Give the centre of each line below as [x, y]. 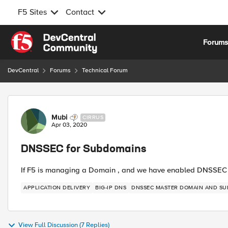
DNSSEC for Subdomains [83, 150]
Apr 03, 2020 [69, 125]
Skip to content [44, 37]
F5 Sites [32, 12]
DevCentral [23, 70]
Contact [80, 12]
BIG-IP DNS [111, 188]
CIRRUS [93, 117]
